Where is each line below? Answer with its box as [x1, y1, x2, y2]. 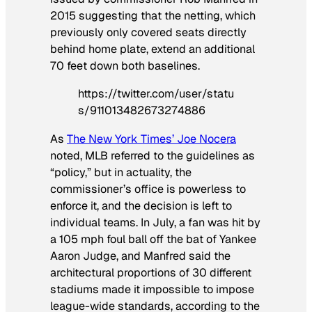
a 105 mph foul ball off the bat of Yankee [50, 231, 256, 247]
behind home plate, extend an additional [50, 42, 255, 57]
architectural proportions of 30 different [50, 265, 251, 280]
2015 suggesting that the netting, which [50, 8, 256, 24]
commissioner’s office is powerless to [50, 181, 246, 196]
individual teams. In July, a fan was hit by [50, 214, 260, 230]
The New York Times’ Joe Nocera [67, 131, 236, 146]
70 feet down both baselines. [50, 58, 200, 74]
